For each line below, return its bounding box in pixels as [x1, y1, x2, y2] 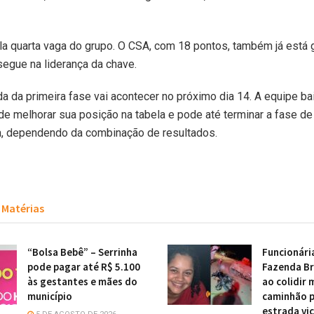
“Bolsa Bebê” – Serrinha [27, 245, 137, 259]
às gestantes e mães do [27, 274, 137, 288]
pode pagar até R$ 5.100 [27, 259, 140, 273]
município [27, 289, 72, 303]
